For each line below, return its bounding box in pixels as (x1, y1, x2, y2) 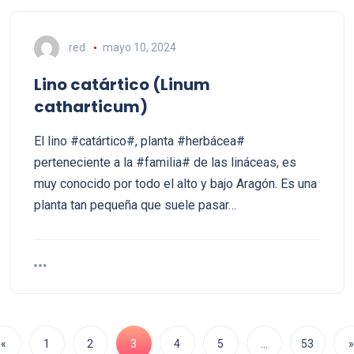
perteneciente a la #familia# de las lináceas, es (34, 155, 296, 170)
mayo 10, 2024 (102, 40, 176, 54)
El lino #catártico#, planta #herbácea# (34, 134, 245, 149)
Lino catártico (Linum (34, 73, 210, 96)
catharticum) (34, 96, 148, 118)
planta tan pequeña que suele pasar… (34, 198, 236, 213)
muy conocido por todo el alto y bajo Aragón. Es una (34, 176, 317, 191)
